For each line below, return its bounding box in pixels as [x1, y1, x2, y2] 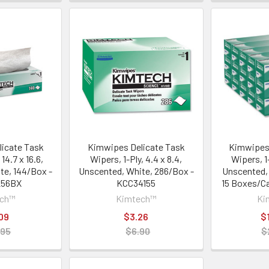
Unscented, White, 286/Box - [78, 165, 194, 177]
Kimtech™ [115, 192, 157, 204]
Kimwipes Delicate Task [87, 141, 185, 153]
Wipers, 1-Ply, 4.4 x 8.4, [90, 153, 183, 165]
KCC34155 [116, 177, 156, 189]
